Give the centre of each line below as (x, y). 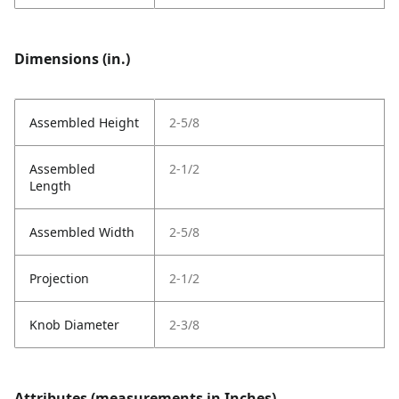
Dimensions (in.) (72, 59)
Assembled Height (84, 123)
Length (50, 186)
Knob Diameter (74, 325)
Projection (59, 279)
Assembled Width (82, 232)
